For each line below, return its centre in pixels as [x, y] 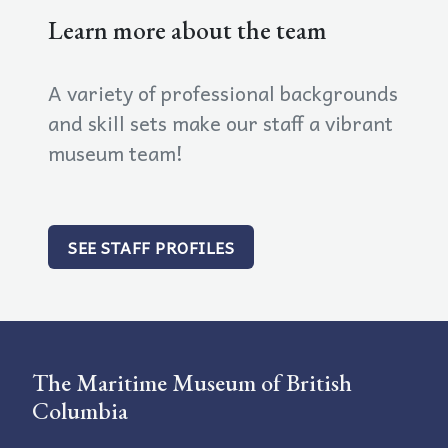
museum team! [115, 153]
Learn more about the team [187, 30]
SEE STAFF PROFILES [151, 246]
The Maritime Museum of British [192, 382]
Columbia [80, 410]
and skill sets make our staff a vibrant [220, 123]
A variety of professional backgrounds [223, 93]
